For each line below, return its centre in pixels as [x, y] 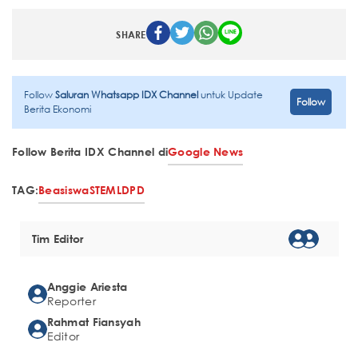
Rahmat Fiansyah [93, 321]
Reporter [71, 300]
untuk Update [232, 94]
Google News [206, 151]
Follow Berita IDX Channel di [90, 151]
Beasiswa [64, 189]
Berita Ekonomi [58, 109]
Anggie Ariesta [87, 286]
